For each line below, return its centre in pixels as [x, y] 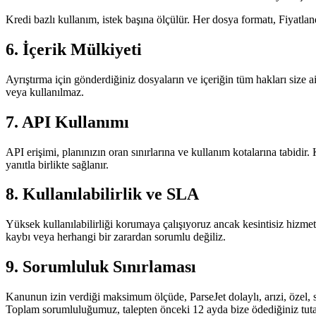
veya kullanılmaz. [45, 92]
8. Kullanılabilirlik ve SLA [102, 194]
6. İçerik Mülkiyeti [74, 49]
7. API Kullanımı [67, 122]
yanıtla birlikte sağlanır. [57, 164]
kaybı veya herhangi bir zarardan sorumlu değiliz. [116, 237]
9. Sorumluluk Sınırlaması [101, 267]
